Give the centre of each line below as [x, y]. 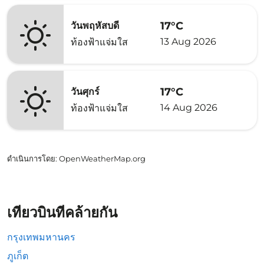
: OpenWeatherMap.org [100, 159]
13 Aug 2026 [188, 41]
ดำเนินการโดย [31, 159]
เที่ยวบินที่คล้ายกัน [62, 212]
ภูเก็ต [18, 256]
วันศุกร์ [85, 92]
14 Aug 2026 [189, 107]
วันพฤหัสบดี [95, 26]
